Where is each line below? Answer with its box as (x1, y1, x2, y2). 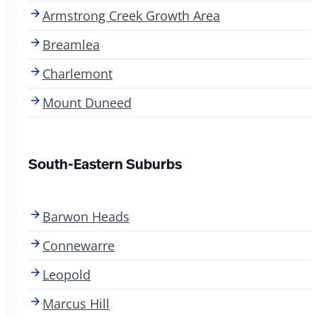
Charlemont (42, 64, 113, 82)
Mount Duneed (42, 93, 132, 111)
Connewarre (42, 236, 115, 254)
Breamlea (42, 35, 100, 53)
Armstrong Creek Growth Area (42, 6, 220, 24)
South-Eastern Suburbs (28, 154, 182, 173)
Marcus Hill (42, 294, 110, 312)
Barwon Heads (42, 207, 129, 225)
